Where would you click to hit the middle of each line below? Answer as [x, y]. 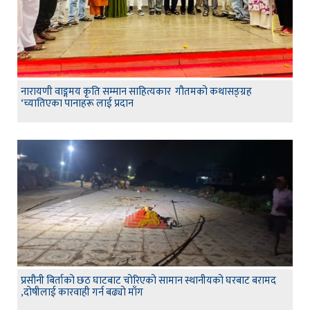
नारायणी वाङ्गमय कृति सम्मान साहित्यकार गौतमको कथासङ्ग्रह [136, 91]
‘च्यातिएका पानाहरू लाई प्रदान [77, 103]
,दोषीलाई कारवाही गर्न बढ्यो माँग [82, 293]
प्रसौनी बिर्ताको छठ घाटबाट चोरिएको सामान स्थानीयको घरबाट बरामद [148, 281]
